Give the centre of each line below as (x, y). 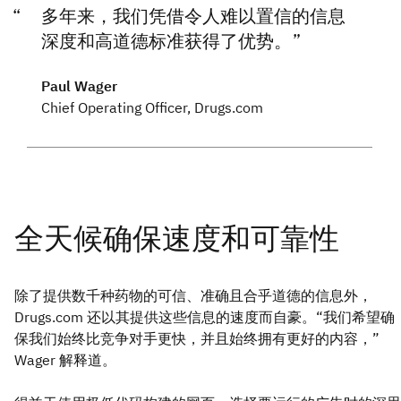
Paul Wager (79, 85)
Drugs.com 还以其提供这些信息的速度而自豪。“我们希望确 (205, 316)
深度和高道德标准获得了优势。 (169, 40)
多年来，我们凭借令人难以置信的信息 (193, 15)
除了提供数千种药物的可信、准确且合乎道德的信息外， (193, 295)
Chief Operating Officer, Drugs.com (152, 107)
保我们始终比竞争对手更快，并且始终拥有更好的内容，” (197, 338)
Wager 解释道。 (65, 359)
